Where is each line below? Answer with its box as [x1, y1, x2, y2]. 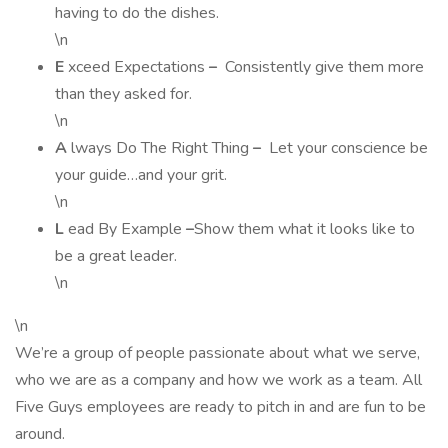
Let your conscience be [265, 137, 428, 159]
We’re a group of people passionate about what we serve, [15, 342, 420, 364]
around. [15, 423, 65, 445]
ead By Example [68, 218, 186, 240]
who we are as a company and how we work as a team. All [15, 369, 422, 391]
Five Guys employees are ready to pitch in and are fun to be [15, 396, 426, 418]
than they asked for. [55, 83, 192, 105]
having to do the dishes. [55, 2, 219, 24]
